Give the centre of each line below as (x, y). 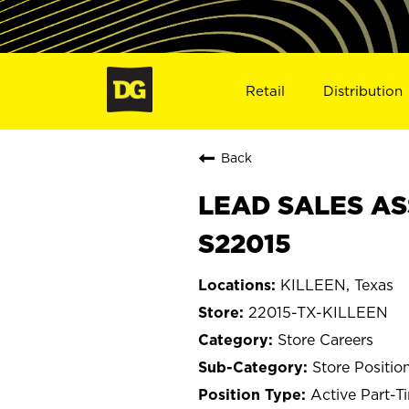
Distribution (363, 90)
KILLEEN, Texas (337, 284)
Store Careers (325, 339)
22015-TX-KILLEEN (318, 312)
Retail (265, 90)
